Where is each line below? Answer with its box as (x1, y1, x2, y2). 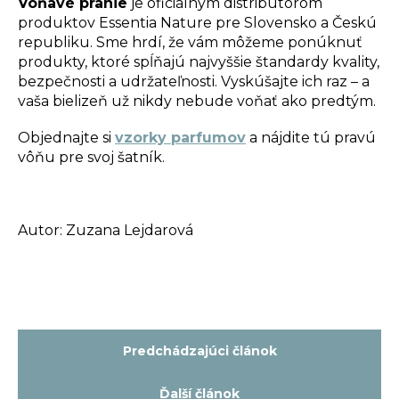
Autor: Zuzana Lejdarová (18, 222, 197, 240)
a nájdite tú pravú (246, 129, 376, 147)
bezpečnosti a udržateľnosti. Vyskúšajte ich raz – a (18, 73, 370, 91)
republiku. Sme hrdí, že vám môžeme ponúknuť (18, 34, 362, 52)
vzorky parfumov (115, 129, 246, 147)
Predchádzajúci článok (122, 343, 277, 360)
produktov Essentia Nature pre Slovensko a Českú (18, 14, 377, 32)
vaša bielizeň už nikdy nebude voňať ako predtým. (18, 93, 379, 110)
